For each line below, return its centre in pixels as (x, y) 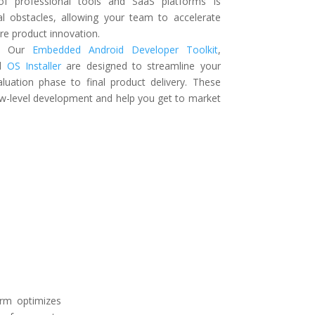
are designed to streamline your (141, 65)
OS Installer (34, 65)
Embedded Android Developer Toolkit (125, 49)
